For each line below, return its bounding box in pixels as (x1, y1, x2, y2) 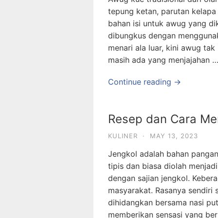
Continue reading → (108, 77, 181, 87)
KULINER (108, 132, 138, 140)
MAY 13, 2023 (150, 132, 198, 140)
